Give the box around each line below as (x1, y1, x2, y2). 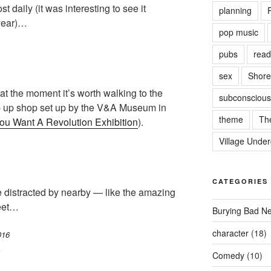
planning (218, 4, 252, 16)
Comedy (212, 249, 244, 261)
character (212, 227, 249, 239)
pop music (218, 26, 258, 38)
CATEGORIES (212, 177, 268, 186)
